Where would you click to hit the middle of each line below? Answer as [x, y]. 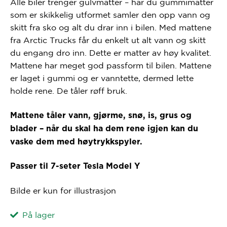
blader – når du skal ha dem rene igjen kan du [104, 128]
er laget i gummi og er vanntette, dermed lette [102, 78]
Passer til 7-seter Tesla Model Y [75, 166]
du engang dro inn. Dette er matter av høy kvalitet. [110, 53]
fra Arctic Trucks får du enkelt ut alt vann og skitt [108, 40]
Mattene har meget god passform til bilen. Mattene [110, 66]
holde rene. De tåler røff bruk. [68, 91]
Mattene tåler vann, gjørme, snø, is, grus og [101, 115]
